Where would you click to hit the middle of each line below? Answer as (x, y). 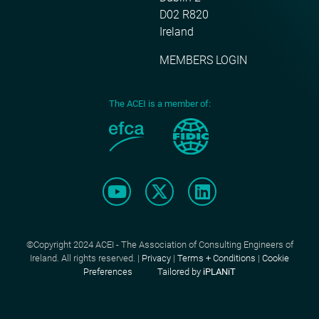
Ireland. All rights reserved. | (86, 258)
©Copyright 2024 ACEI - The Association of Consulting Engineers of (159, 244)
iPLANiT (219, 271)
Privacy (156, 258)
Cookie (276, 258)
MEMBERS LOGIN (203, 60)
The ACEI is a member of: (159, 103)
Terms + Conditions (216, 258)
